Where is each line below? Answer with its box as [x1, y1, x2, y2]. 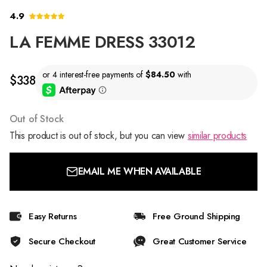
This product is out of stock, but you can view [10, 128, 188, 142]
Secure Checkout [29, 234, 95, 248]
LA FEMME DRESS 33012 [10, 30, 195, 54]
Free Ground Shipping [153, 209, 240, 223]
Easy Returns [29, 209, 77, 223]
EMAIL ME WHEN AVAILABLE [77, 164, 201, 178]
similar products [187, 128, 247, 142]
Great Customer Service [153, 234, 247, 248]
